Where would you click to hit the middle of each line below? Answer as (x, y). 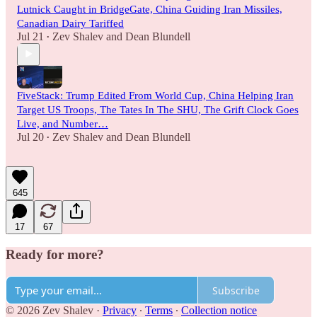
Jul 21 (30, 36)
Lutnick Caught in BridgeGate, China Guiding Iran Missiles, (150, 9)
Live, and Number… (63, 123)
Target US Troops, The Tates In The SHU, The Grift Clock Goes (158, 109)
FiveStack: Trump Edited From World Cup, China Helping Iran (155, 95)
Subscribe (236, 290)
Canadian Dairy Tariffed (70, 23)
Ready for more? (55, 255)
